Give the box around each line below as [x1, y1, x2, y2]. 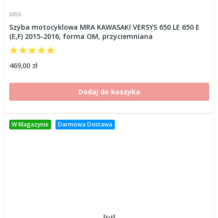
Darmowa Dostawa [57, 120, 112, 128]
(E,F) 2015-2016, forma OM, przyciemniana [9, 31, 153, 41]
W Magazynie [11, 120, 49, 128]
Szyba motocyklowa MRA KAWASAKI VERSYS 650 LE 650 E [9, 22, 200, 32]
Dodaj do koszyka [78, 87, 140, 96]
